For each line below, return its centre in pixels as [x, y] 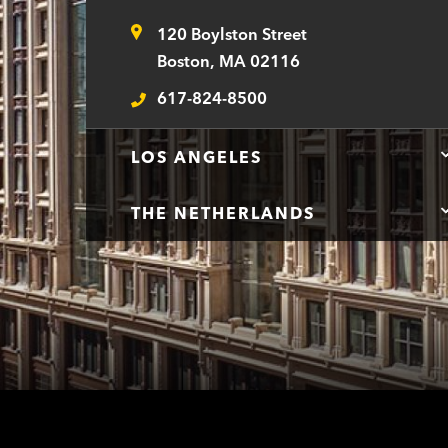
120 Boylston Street [232, 33]
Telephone [171, 104]
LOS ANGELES [196, 156]
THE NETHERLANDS [223, 212]
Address [161, 37]
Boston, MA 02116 [228, 60]
